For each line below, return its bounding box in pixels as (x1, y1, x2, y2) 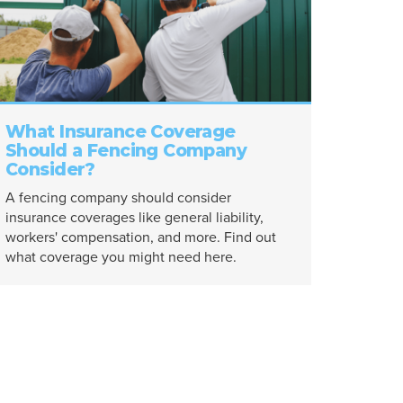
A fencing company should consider (4, 187, 231, 209)
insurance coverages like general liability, (4, 207, 264, 228)
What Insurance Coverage (4, 121, 236, 143)
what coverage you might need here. (4, 246, 237, 268)
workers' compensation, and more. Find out (4, 227, 276, 248)
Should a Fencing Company (4, 139, 247, 162)
